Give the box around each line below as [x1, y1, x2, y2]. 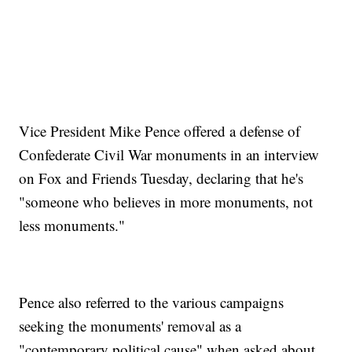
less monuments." [19, 214, 126, 235]
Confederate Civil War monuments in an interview [19, 144, 320, 164]
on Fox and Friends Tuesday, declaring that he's [19, 167, 304, 188]
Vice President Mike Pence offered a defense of [19, 120, 301, 141]
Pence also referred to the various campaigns [19, 291, 284, 312]
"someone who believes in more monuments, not [19, 191, 313, 211]
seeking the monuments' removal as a [19, 315, 242, 335]
